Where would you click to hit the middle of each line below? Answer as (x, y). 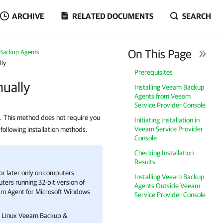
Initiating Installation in (167, 120)
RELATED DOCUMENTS (113, 16)
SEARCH (197, 16)
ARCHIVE (28, 16)
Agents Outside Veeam (167, 186)
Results (145, 162)
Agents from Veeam (163, 96)
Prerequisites (154, 72)
